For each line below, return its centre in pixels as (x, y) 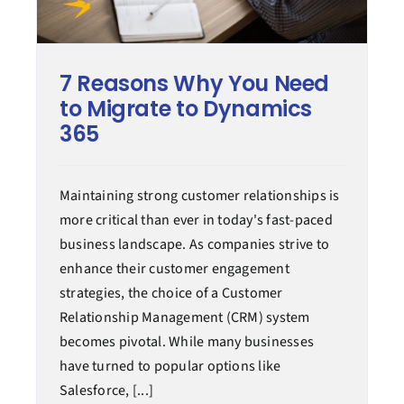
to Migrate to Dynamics (186, 109)
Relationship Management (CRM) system (184, 318)
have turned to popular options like (170, 367)
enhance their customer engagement (174, 269)
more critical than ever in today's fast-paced (196, 220)
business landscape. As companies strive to (194, 245)
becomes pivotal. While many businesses (187, 342)
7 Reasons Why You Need (194, 84)
